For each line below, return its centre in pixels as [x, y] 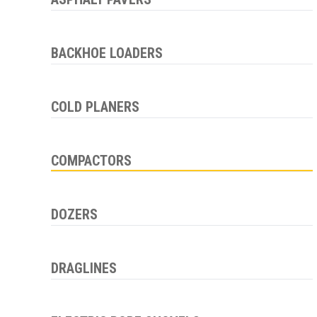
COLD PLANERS [95, 106]
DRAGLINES [84, 268]
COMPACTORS [91, 160]
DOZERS [74, 214]
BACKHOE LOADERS [107, 53]
